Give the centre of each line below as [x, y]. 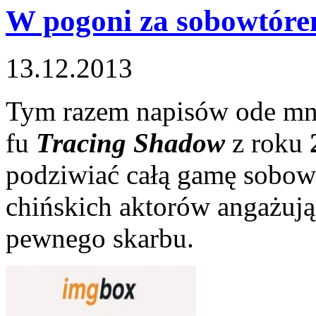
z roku [267, 142]
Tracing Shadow [130, 142]
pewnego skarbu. [100, 238]
